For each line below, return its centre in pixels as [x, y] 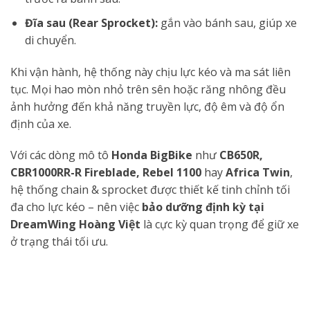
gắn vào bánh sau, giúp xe [227, 22]
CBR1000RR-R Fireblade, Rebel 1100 [106, 173]
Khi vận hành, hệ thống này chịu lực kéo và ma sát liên [151, 72]
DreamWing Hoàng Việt [75, 225]
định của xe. [41, 124]
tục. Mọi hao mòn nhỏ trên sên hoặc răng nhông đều [148, 89]
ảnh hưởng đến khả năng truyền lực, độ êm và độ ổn [147, 106]
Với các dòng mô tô [61, 155]
